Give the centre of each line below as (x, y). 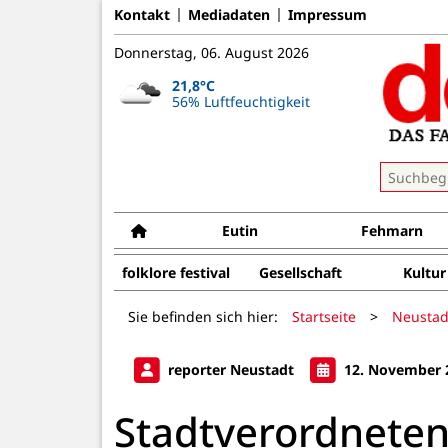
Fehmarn (392, 230)
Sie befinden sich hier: (203, 316)
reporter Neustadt (231, 369)
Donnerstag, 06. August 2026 (211, 52)
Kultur (424, 272)
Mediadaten (229, 14)
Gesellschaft (300, 272)
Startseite (324, 316)
